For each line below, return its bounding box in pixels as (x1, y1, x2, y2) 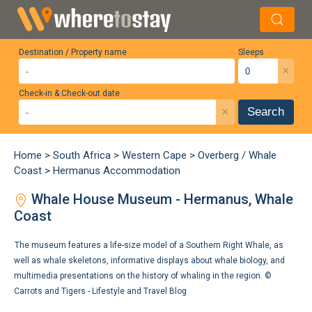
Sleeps (237, 47, 264, 57)
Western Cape (122, 149, 187, 162)
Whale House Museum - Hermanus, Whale (28, 191, 293, 208)
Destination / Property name (18, 47, 127, 57)
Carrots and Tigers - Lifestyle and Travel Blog (14, 286, 187, 296)
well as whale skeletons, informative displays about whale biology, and (14, 256, 285, 265)
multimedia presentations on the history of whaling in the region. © (14, 271, 272, 281)
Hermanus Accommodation (53, 164, 180, 177)
